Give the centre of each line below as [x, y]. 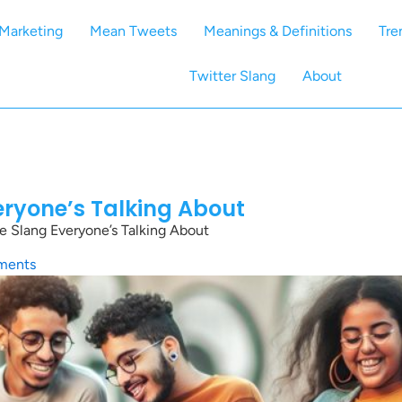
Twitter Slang [232, 76]
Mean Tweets [134, 31]
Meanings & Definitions [278, 31]
